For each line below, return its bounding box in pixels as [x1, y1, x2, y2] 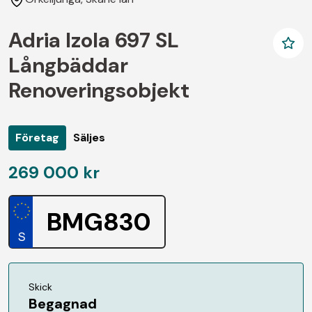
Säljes [73, 130, 105, 145]
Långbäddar [8, 51, 128, 79]
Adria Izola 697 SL [8, 26, 179, 54]
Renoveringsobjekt [8, 76, 189, 104]
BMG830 [46, 205, 151, 238]
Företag [15, 130, 59, 145]
